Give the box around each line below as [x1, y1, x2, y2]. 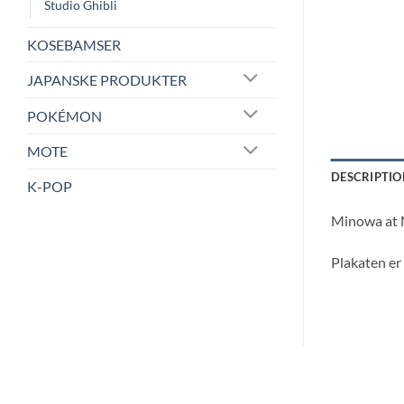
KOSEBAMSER [27, 35, 121, 53]
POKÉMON [27, 106, 102, 124]
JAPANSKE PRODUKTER [27, 70, 187, 88]
